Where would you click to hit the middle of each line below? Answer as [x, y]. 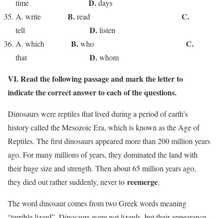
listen [106, 30]
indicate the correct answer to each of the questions [91, 92]
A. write [42, 16]
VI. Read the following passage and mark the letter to [95, 78]
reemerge [142, 182]
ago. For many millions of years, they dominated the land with [103, 154]
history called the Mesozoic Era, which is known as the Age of [104, 127]
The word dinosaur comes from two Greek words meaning [97, 203]
